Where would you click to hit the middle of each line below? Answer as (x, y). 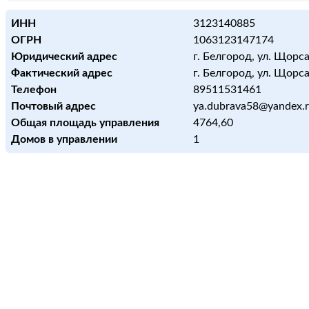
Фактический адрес (62, 73)
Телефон (34, 90)
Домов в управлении (64, 139)
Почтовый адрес (53, 106)
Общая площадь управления (85, 123)
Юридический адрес (64, 57)
